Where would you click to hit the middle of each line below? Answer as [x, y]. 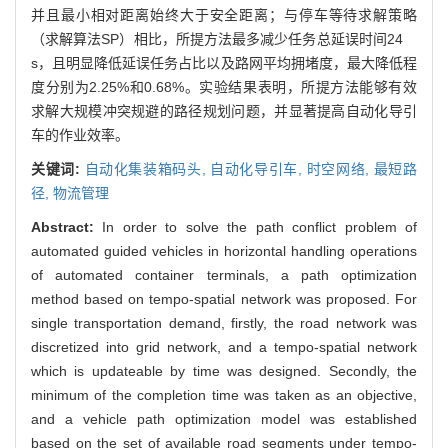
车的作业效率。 [80, 134]
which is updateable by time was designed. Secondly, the [224, 370]
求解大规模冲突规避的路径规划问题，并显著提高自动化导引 [224, 110]
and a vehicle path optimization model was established [224, 418]
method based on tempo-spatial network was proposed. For [224, 298]
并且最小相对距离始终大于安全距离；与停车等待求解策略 [224, 14]
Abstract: [67, 226]
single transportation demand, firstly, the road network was [224, 322]
